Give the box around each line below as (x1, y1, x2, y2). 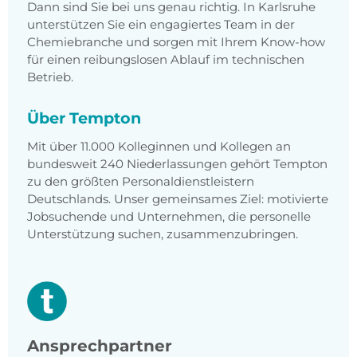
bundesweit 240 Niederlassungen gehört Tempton (27, 156, 328, 172)
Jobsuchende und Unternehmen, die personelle (27, 209, 311, 225)
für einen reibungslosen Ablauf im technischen (27, 52, 304, 68)
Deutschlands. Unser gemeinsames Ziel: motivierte (27, 191, 328, 207)
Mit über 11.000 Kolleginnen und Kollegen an (27, 139, 291, 155)
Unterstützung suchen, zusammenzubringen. (27, 226, 298, 242)
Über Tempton (27, 108, 141, 128)
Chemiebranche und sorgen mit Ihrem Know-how (27, 34, 325, 50)
